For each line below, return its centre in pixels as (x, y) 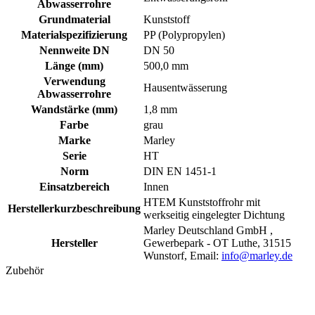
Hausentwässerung (185, 87)
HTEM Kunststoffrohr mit (202, 202)
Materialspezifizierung (74, 34)
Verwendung (74, 81)
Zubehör (25, 270)
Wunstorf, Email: (182, 255)
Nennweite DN (74, 50)
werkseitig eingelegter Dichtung (214, 214)
